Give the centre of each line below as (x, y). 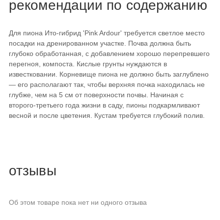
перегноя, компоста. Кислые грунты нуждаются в (88, 64)
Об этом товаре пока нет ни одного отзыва (78, 202)
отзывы (33, 171)
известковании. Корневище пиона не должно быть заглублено (109, 74)
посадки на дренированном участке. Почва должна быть (100, 43)
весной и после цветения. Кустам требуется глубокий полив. (107, 116)
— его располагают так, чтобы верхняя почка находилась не (107, 85)
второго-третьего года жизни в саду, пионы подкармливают (104, 105)
